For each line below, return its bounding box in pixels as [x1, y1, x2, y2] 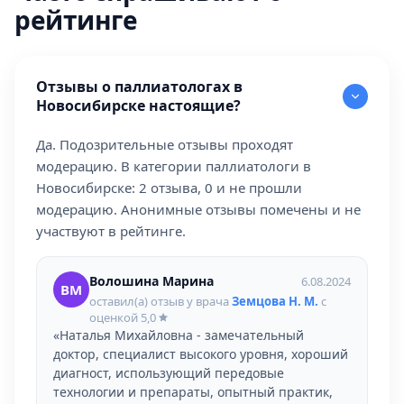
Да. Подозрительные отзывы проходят [36, 135, 293, 153]
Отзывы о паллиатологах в [36, 77, 243, 96]
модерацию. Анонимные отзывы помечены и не [36, 200, 361, 218]
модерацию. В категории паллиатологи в [36, 157, 311, 175]
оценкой [89, 309, 141, 326]
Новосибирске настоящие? [36, 96, 241, 115]
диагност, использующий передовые [53, 364, 284, 381]
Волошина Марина [89, 272, 214, 289]
